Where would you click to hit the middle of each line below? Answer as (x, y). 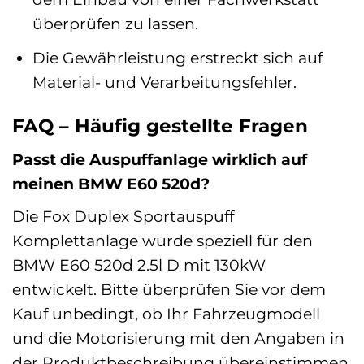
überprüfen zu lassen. (115, 24)
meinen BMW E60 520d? (111, 184)
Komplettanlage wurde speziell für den (162, 240)
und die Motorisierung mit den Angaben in (178, 338)
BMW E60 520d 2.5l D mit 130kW (139, 264)
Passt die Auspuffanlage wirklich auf (160, 160)
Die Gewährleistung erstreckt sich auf (177, 57)
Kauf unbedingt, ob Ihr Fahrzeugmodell (166, 313)
